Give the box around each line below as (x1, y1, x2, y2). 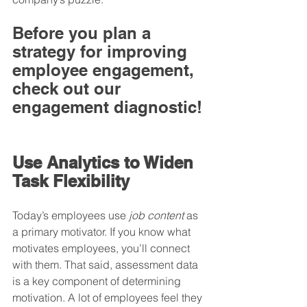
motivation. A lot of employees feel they (12, 290, 205, 304)
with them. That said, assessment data (12, 257, 201, 271)
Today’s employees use (12, 208, 129, 222)
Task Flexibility (12, 171, 130, 191)
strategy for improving (12, 41, 192, 61)
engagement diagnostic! (12, 97, 202, 116)
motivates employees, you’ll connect (12, 241, 193, 255)
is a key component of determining (12, 273, 184, 288)
